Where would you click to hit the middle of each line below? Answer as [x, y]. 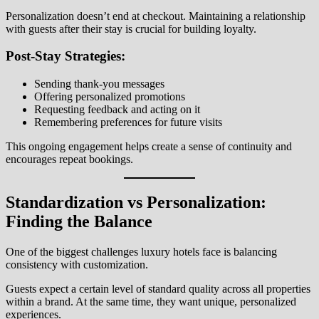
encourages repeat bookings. [69, 159]
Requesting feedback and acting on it [117, 110]
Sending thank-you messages [99, 84]
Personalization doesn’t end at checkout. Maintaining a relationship [156, 16]
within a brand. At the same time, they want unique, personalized [151, 301]
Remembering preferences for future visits [128, 122]
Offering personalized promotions [110, 97]
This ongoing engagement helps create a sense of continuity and [149, 147]
